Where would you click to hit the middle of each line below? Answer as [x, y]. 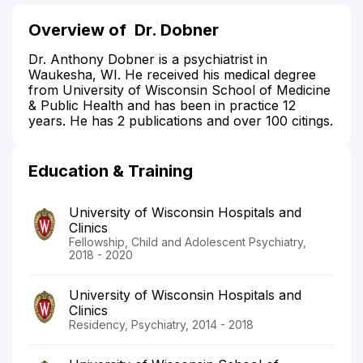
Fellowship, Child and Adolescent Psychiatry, [188, 241]
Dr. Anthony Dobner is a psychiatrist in [148, 59]
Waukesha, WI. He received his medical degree [172, 74]
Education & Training [111, 171]
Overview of [81, 30]
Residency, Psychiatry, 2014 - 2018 [161, 324]
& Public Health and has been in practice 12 [162, 105]
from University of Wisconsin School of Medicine [179, 90]
